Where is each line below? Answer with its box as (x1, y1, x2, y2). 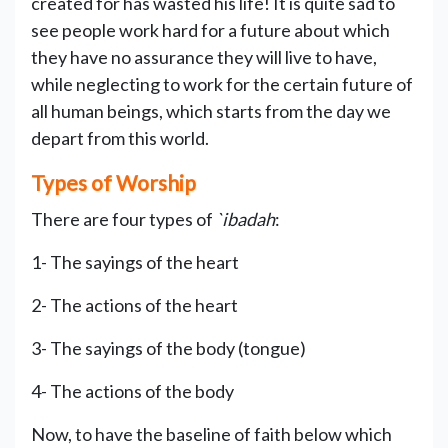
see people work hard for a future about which (31, 18, 390, 41)
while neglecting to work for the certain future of (31, 72, 413, 95)
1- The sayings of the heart (31, 250, 239, 273)
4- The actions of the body (31, 379, 234, 402)
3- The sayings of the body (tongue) (31, 336, 306, 359)
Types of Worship (31, 169, 196, 195)
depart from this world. (31, 126, 209, 149)
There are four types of (31, 207, 216, 230)
